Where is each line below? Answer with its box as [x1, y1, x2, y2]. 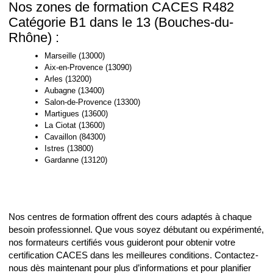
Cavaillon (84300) [44, 132, 105, 141]
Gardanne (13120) [44, 155, 107, 165]
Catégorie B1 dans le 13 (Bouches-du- [9, 15, 233, 30]
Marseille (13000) [44, 51, 105, 60]
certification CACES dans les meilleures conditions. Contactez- [9, 250, 258, 261]
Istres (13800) [44, 143, 93, 153]
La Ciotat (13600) [44, 120, 105, 130]
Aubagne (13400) [44, 85, 104, 95]
